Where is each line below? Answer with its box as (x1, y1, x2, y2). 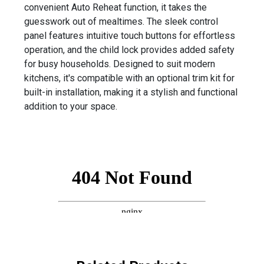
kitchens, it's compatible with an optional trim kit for (24, 72, 235, 84)
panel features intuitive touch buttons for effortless (24, 29, 236, 41)
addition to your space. (24, 100, 118, 112)
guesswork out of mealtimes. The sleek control (24, 15, 219, 27)
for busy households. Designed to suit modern (24, 58, 216, 70)
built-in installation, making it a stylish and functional (24, 86, 238, 98)
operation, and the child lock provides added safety (24, 44, 235, 55)
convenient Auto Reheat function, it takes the (24, 1, 207, 13)
